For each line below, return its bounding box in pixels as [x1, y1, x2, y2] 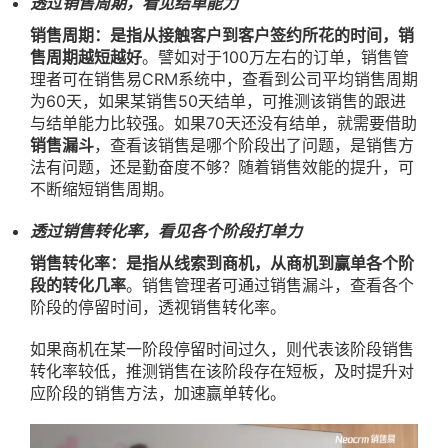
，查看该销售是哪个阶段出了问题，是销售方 [94, 134, 414, 155]
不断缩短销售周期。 [30, 178, 174, 199]
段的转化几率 [30, 274, 126, 295]
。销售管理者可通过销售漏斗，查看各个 [126, 274, 414, 295]
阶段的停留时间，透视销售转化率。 [30, 296, 286, 317]
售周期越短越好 [30, 46, 142, 67]
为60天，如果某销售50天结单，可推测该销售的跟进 [30, 90, 406, 111]
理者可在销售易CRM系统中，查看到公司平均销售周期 [30, 68, 418, 89]
